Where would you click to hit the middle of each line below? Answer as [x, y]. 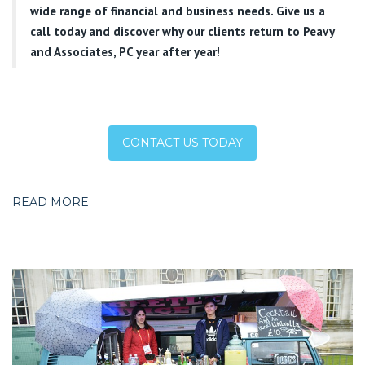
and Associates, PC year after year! [125, 51]
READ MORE [51, 202]
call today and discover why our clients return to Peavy [182, 31]
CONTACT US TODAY [182, 143]
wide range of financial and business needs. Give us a [178, 11]
